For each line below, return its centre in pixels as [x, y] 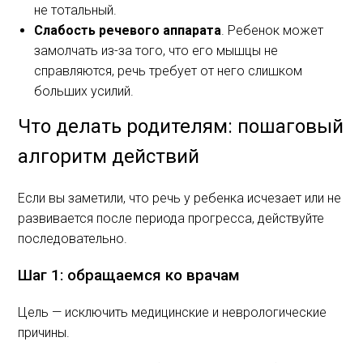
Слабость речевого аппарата [128, 30]
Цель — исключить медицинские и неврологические [173, 312]
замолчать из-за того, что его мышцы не [156, 51]
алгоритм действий [109, 156]
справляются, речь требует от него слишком [169, 71]
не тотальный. [76, 10]
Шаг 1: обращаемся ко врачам [129, 275]
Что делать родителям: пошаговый [181, 126]
